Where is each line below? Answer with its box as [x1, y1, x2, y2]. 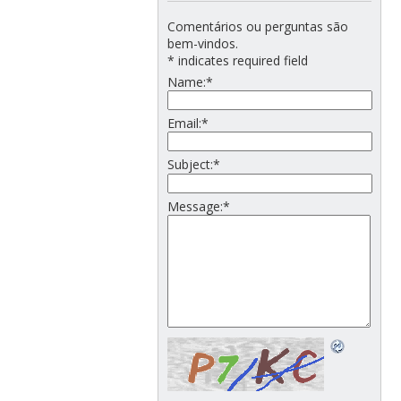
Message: [166, 197, 223, 215]
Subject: [166, 156, 213, 174]
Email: [166, 115, 201, 132]
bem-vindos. [166, 34, 238, 52]
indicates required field [177, 51, 308, 69]
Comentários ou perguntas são [166, 17, 348, 35]
